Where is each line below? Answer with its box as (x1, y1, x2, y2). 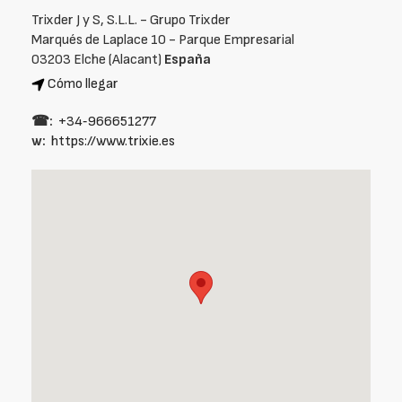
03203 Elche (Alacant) (31, 51, 164, 68)
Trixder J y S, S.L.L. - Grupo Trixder (31, 12, 231, 29)
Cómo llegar (48, 75, 118, 92)
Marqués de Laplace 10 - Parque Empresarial (31, 31, 294, 48)
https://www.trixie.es (51, 133, 175, 150)
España (164, 51, 211, 68)
